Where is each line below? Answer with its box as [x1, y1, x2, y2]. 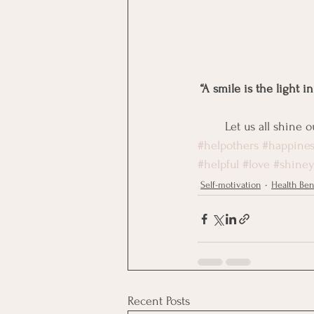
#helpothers [198, 139, 259, 153]
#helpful [198, 158, 239, 172]
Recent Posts [128, 294, 190, 308]
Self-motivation [200, 179, 261, 190]
